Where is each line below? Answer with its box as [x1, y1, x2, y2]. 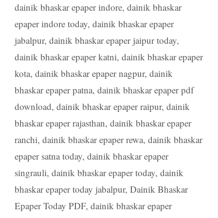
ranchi [15, 133, 37, 145]
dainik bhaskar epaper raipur [56, 100, 162, 112]
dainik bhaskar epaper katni [15, 50, 117, 63]
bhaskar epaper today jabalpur [15, 182, 125, 195]
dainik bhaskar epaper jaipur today [49, 34, 177, 46]
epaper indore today [15, 17, 88, 30]
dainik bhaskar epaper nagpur [35, 67, 145, 79]
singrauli [15, 166, 47, 179]
